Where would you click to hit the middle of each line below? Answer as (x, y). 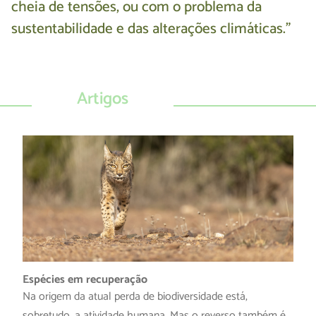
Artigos (103, 99)
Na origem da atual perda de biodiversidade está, (135, 297)
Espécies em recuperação (85, 280)
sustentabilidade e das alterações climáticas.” (151, 29)
